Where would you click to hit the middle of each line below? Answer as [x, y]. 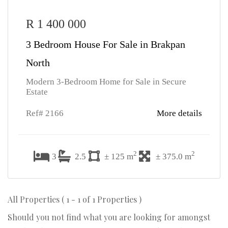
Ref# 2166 [45, 113]
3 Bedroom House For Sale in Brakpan [106, 44]
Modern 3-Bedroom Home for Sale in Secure [106, 82]
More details [179, 113]
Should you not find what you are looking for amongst [109, 217]
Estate [37, 92]
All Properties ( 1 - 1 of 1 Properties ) [75, 199]
